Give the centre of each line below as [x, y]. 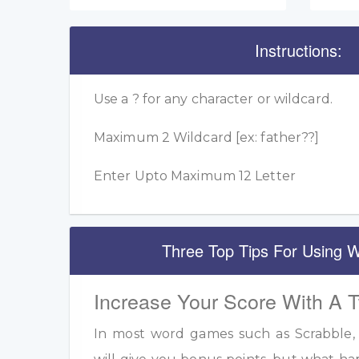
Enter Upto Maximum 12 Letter [195, 176]
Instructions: [298, 50]
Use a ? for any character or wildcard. [213, 99]
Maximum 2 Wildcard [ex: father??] [207, 138]
